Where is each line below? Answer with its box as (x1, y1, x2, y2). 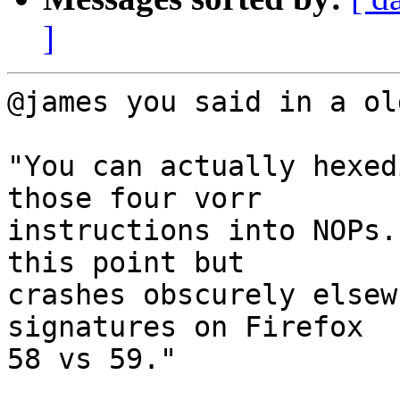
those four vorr (7, 182, 262, 215)
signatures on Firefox (7, 311, 363, 344)
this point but (7, 246, 245, 279)
